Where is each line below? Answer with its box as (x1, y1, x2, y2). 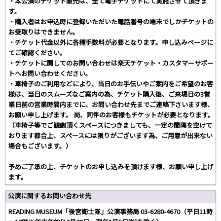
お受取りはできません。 (8, 27, 79, 37)
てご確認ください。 (8, 47, 66, 57)
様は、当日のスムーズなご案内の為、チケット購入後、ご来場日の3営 (8, 89, 210, 99)
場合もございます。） (8, 141, 72, 150)
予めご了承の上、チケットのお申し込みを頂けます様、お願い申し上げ (8, 161, 214, 171)
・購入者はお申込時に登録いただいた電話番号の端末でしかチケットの (8, 16, 214, 26)
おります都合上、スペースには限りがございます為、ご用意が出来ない (8, 130, 213, 140)
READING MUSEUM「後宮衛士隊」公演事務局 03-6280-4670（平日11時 (8, 206, 213, 216)
